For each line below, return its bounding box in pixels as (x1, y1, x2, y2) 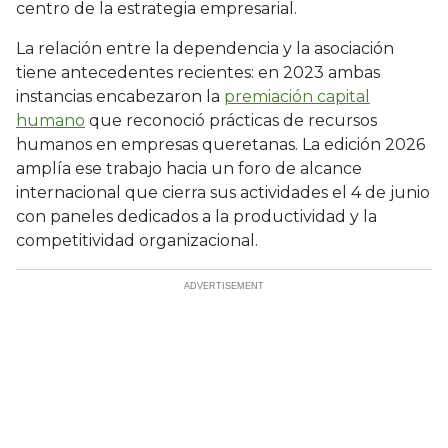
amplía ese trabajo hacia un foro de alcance (16, 159, 362, 179)
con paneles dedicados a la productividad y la (16, 207, 377, 227)
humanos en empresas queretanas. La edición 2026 (16, 135, 425, 155)
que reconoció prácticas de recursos (85, 111, 377, 131)
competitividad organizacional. (16, 231, 258, 251)
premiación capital (224, 87, 370, 107)
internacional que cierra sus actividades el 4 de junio (16, 183, 430, 203)
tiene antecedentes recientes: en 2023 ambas (16, 63, 380, 83)
